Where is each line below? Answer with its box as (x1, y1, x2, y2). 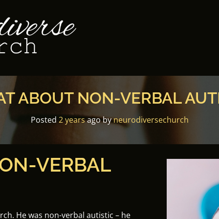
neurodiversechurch (113, 114, 189, 125)
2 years (58, 114, 85, 125)
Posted (30, 114, 59, 125)
